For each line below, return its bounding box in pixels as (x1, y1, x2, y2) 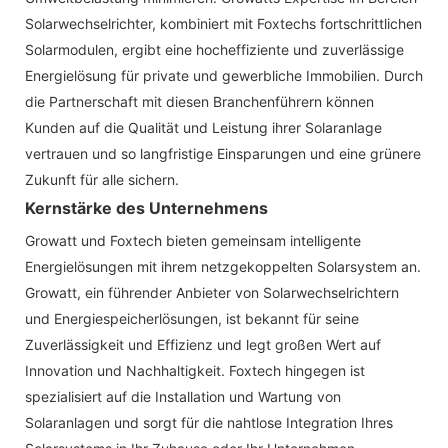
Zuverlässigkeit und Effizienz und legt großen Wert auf (25, 335, 381, 353)
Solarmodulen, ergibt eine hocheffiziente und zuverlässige (25, 40, 404, 58)
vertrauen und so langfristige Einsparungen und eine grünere (25, 144, 421, 162)
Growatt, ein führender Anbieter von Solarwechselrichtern (25, 283, 399, 301)
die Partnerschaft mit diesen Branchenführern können (25, 92, 374, 110)
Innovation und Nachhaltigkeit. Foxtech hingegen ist (25, 361, 365, 379)
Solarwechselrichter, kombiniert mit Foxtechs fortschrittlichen (25, 14, 422, 32)
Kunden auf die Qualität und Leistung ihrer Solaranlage (25, 118, 382, 136)
